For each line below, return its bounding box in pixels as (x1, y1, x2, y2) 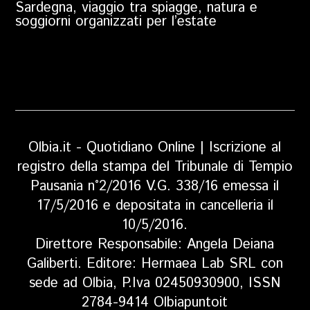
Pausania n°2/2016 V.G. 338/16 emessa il (30, 176, 280, 197)
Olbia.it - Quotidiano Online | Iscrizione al (28, 138, 282, 158)
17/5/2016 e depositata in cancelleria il (36, 196, 273, 217)
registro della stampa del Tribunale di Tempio (17, 157, 293, 178)
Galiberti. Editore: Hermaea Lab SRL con (26, 254, 283, 275)
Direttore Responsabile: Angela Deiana (35, 235, 275, 255)
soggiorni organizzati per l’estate (15, 12, 217, 33)
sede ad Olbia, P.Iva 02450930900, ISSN (28, 273, 281, 294)
